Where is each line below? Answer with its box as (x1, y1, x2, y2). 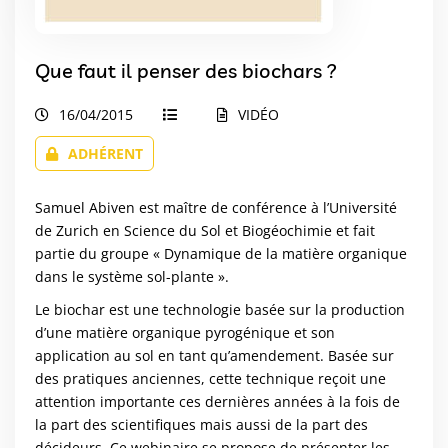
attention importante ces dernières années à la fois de (35, 391, 400, 411)
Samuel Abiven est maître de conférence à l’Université (35, 197, 397, 217)
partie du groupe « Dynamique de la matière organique (35, 243, 407, 263)
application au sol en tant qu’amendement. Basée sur (35, 345, 394, 365)
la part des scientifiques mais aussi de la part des (35, 414, 368, 434)
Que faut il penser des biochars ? (35, 57, 337, 83)
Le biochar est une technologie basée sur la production (35, 299, 405, 319)
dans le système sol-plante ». (35, 266, 229, 286)
